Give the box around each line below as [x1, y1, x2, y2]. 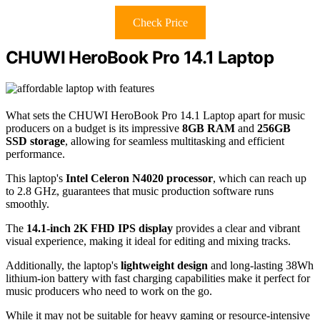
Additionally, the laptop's [6, 259, 121, 272]
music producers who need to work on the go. [6, 285, 212, 298]
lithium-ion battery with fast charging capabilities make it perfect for [6, 272, 310, 285]
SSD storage [6, 135, 65, 148]
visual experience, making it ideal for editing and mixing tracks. [6, 235, 291, 248]
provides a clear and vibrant [173, 222, 300, 235]
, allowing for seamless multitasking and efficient [65, 135, 284, 148]
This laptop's [6, 172, 66, 185]
